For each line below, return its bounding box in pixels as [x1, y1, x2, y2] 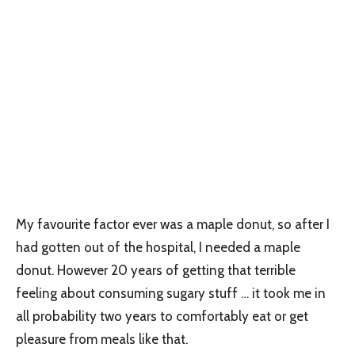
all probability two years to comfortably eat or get [16, 307, 308, 324]
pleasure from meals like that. [16, 330, 188, 347]
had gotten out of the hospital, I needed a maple [16, 239, 300, 255]
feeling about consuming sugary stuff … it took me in [16, 284, 326, 301]
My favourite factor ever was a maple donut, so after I [16, 216, 330, 232]
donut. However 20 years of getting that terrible [16, 261, 296, 278]
